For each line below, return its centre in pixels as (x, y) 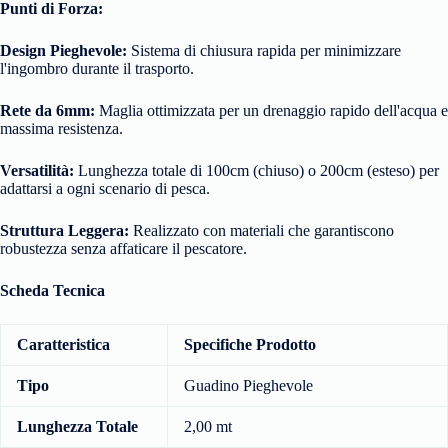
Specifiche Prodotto (250, 345)
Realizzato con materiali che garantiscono (261, 231)
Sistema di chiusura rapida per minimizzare (264, 51)
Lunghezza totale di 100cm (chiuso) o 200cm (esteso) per (256, 171)
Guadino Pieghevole (248, 386)
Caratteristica (63, 345)
